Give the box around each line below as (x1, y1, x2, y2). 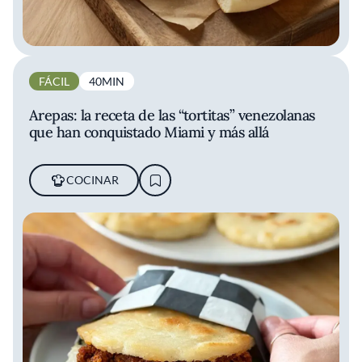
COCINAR (65, 173, 119, 187)
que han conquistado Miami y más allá (29, 123, 269, 142)
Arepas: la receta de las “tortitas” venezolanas (29, 106, 315, 125)
